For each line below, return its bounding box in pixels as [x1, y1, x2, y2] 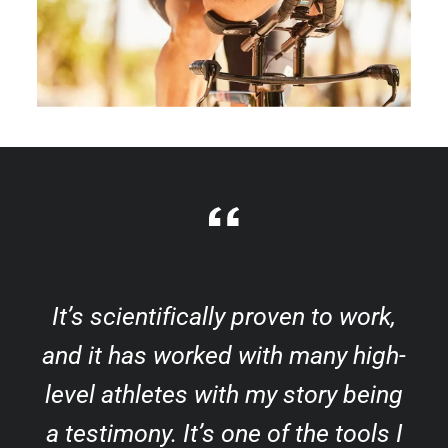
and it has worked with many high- [42, 341, 406, 371]
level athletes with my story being [45, 380, 403, 410]
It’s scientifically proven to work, [52, 302, 396, 332]
